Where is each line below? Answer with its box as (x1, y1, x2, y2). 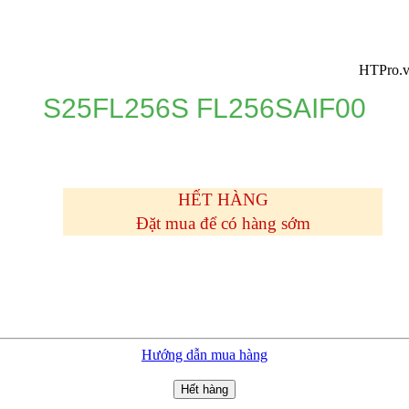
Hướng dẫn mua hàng (142, 347, 267, 363)
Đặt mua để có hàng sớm (135, 213, 310, 233)
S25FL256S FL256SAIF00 (43, 92, 366, 123)
